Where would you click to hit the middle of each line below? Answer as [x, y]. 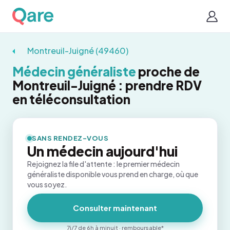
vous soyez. [47, 184]
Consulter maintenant [115, 208]
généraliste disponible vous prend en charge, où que [113, 174]
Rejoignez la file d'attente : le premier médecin [103, 164]
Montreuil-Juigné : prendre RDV [107, 85]
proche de [168, 71]
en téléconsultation [71, 99]
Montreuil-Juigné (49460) [78, 51]
